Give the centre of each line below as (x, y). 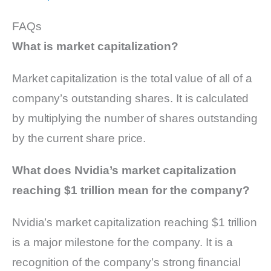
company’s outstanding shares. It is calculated (131, 99)
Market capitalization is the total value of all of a (132, 79)
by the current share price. (79, 139)
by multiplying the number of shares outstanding (135, 119)
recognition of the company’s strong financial (126, 263)
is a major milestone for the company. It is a (122, 243)
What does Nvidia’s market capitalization (124, 171)
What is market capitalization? (95, 47)
